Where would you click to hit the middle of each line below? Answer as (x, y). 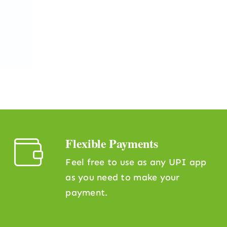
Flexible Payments (112, 143)
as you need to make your (123, 178)
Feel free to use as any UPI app (136, 162)
